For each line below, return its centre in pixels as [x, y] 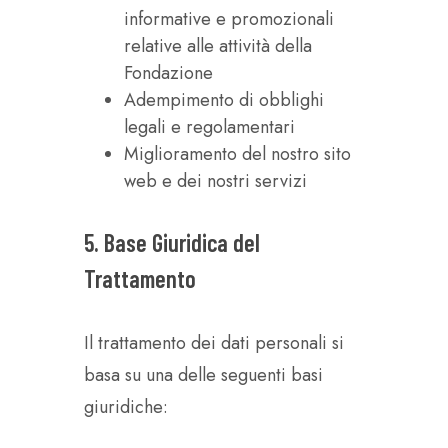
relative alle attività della [218, 46]
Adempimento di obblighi [224, 100]
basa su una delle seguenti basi [203, 375]
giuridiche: [126, 407]
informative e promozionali [229, 19]
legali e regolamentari [209, 127]
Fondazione [168, 73]
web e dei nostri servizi [215, 181]
